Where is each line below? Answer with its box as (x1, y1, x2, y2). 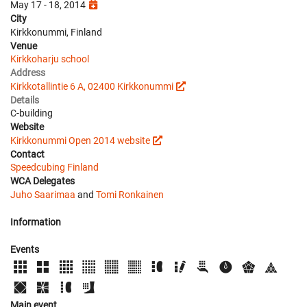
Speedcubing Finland (10, 162, 99, 173)
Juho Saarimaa (10, 189, 75, 201)
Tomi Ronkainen (96, 189, 164, 201)
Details (10, 95, 39, 106)
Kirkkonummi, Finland (10, 27, 102, 38)
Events (10, 244, 39, 256)
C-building (10, 108, 53, 119)
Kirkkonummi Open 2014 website (10, 135, 150, 147)
